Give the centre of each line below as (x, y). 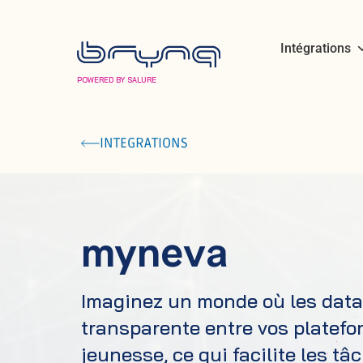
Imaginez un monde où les (201, 301)
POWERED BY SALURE (117, 80)
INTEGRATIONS (144, 143)
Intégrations (315, 48)
